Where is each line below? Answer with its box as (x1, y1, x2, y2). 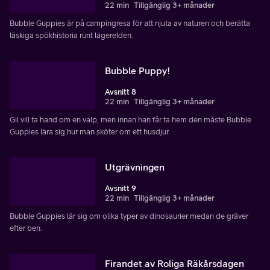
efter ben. (10, 223, 42, 233)
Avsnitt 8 (105, 87, 136, 97)
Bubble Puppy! (105, 65, 170, 77)
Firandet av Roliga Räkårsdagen (105, 257, 244, 269)
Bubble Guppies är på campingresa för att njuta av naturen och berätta (10, 19, 250, 28)
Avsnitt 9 (105, 183, 136, 193)
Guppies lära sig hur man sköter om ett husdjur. (10, 127, 170, 136)
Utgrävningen (105, 161, 165, 172)
